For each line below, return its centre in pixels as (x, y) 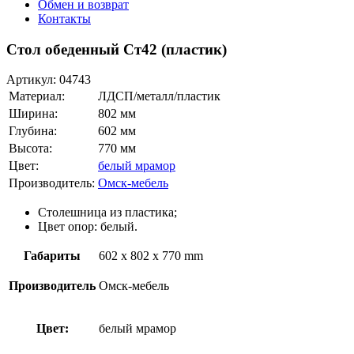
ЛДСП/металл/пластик (159, 96)
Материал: (37, 96)
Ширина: (33, 114)
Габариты (52, 256)
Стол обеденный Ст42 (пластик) (117, 49)
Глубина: (33, 131)
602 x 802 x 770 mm (151, 256)
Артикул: (33, 80)
